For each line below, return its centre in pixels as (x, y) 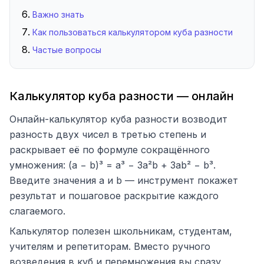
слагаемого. (37, 211)
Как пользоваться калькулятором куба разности (133, 32)
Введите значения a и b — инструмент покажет (124, 180)
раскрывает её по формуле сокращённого (110, 150)
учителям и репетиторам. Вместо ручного (110, 246)
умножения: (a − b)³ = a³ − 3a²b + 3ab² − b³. (113, 165)
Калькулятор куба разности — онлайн (122, 96)
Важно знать (58, 14)
